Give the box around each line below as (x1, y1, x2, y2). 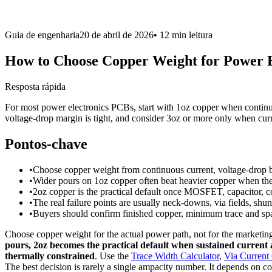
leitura (189, 30, 212, 40)
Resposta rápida (5, 81, 66, 92)
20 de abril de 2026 (80, 30, 154, 40)
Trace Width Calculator (131, 250, 219, 261)
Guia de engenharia (5, 30, 80, 40)
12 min (160, 30, 186, 40)
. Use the (95, 250, 131, 261)
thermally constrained (5, 250, 95, 261)
